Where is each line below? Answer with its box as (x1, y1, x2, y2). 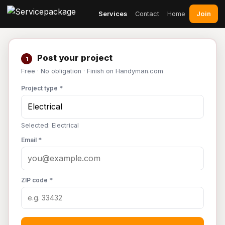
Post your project (35, 53, 113, 63)
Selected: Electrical (21, 122, 79, 129)
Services (98, 10, 127, 18)
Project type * (21, 84, 63, 92)
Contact (135, 10, 159, 18)
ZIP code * (21, 176, 53, 184)
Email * (21, 136, 42, 144)
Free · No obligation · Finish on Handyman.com (21, 67, 163, 75)
